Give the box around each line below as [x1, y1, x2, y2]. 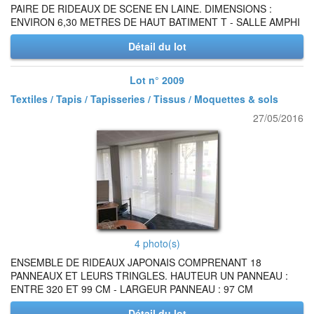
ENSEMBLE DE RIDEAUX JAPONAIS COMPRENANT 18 [11, 255, 261, 269]
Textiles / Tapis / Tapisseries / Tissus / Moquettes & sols [11, 92, 278, 106]
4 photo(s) [134, 236, 180, 250]
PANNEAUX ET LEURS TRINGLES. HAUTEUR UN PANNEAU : [11, 268, 288, 282]
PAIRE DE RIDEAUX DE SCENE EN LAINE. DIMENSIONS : [11, 1, 272, 15]
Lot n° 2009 [130, 73, 184, 87]
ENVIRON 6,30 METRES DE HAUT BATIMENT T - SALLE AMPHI [11, 15, 300, 29]
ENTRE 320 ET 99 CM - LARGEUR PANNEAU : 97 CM [11, 282, 253, 296]
